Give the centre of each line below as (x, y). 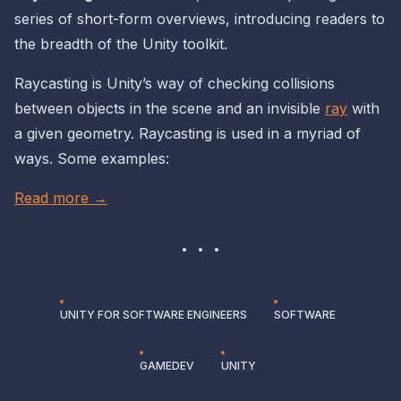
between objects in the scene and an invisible (170, 108)
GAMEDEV (167, 365)
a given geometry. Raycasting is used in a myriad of (188, 133)
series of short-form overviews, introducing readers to (200, 18)
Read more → (61, 197)
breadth (67, 43)
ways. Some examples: (92, 158)
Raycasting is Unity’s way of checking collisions (175, 83)
